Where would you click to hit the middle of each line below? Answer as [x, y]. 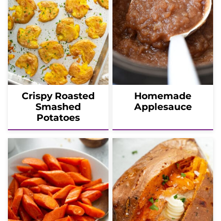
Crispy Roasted [58, 96]
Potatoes [58, 117]
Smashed [58, 107]
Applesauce [163, 107]
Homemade [163, 96]
